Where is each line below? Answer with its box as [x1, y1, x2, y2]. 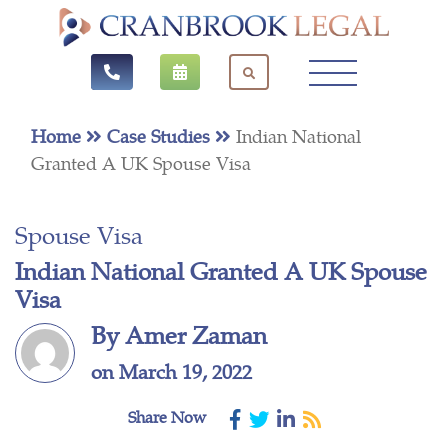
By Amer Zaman [91, 316, 267, 351]
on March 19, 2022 [91, 355, 252, 385]
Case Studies [107, 122, 215, 148]
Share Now [127, 404, 206, 428]
